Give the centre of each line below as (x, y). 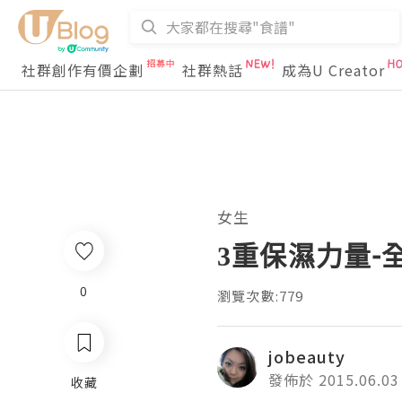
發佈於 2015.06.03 (334, 380)
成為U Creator (333, 70)
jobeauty (307, 356)
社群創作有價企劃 (83, 70)
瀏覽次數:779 (261, 296)
